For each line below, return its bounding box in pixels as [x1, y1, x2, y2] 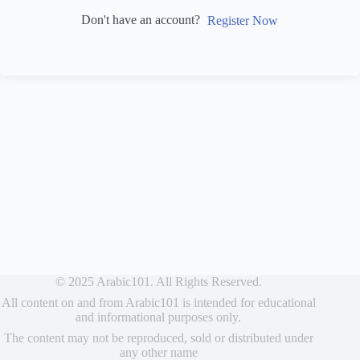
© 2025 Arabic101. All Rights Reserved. [55, 275, 262, 288]
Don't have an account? [81, 13, 207, 27]
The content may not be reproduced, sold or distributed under [3, 331, 313, 345]
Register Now [207, 14, 278, 28]
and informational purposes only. [76, 310, 242, 324]
